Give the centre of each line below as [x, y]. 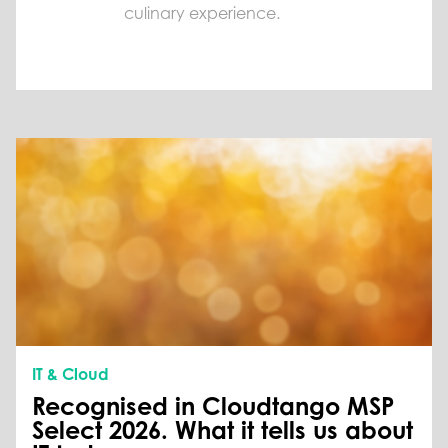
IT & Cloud [70, 374]
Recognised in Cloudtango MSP [213, 406]
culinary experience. [202, 13]
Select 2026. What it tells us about [222, 430]
